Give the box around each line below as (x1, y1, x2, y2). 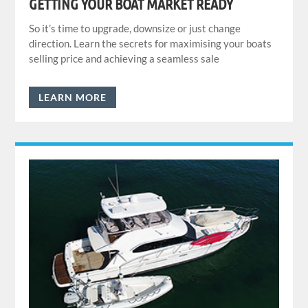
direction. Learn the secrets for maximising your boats (29, 36, 272, 49)
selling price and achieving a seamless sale (29, 52, 220, 65)
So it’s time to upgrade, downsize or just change (29, 21, 241, 34)
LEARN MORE (38, 91, 107, 103)
